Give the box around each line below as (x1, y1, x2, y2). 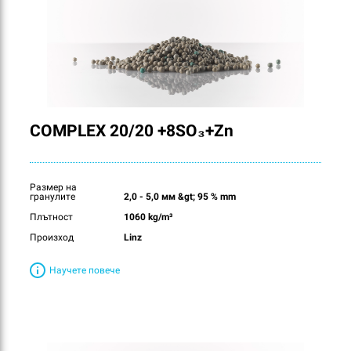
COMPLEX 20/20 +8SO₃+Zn (29, 121, 233, 141)
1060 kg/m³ (123, 212, 172, 223)
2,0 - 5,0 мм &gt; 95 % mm (123, 191, 236, 203)
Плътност (29, 212, 73, 223)
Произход (29, 232, 74, 244)
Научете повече (49, 265, 120, 277)
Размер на (29, 182, 77, 194)
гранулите (29, 191, 75, 203)
